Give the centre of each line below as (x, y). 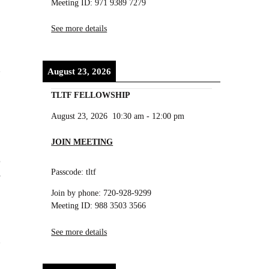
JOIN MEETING (82, 142)
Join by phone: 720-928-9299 (101, 193)
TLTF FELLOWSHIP (91, 95)
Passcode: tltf (74, 172)
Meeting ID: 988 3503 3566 (99, 206)
